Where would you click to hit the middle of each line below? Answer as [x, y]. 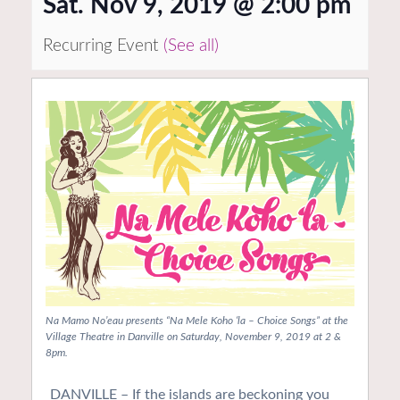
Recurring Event [103, 46]
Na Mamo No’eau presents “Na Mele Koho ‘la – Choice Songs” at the [197, 321]
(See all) [191, 46]
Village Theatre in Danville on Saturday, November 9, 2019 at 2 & [193, 337]
